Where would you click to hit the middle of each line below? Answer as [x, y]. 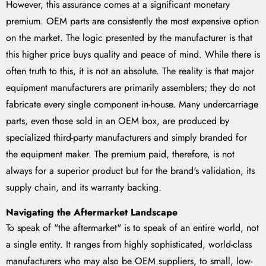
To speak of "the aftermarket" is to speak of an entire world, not [132, 228]
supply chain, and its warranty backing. [84, 188]
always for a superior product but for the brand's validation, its [130, 171]
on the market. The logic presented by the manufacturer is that [129, 38]
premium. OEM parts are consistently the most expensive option [132, 21]
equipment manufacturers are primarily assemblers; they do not [131, 88]
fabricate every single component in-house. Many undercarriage [132, 104]
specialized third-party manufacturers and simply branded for [126, 138]
